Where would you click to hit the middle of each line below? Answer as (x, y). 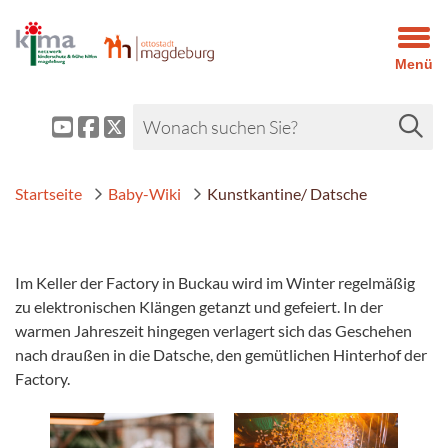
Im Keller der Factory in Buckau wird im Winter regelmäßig (215, 282)
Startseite (48, 193)
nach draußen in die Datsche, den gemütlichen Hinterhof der (221, 354)
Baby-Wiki (144, 193)
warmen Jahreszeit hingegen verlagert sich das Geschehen (213, 330)
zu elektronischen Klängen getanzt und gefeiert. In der (199, 306)
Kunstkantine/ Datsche (287, 193)
